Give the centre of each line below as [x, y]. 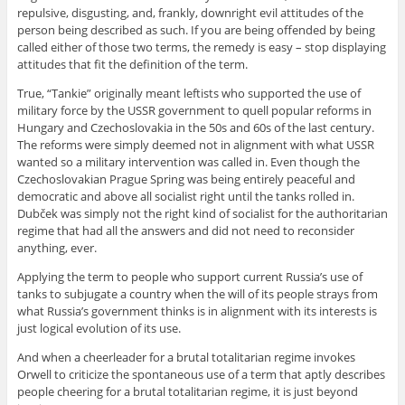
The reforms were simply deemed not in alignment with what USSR [195, 145]
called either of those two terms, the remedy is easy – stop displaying [201, 47]
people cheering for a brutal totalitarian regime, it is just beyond [187, 392]
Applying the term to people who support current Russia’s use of [189, 277]
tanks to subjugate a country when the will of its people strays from [197, 294]
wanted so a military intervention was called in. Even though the [188, 162]
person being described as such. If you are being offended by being [196, 30]
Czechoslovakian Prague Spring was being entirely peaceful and [186, 179]
